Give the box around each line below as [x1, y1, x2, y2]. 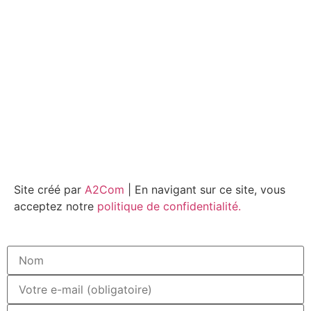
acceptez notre [14, 199, 97, 214]
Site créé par [14, 183, 85, 197]
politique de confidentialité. [97, 199, 241, 214]
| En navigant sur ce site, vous [124, 183, 285, 197]
